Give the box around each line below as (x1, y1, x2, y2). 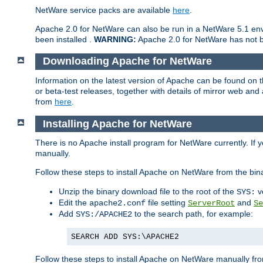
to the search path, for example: (132, 209, 253, 219)
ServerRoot (188, 198, 235, 208)
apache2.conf (89, 198, 146, 208)
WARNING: (94, 34, 136, 44)
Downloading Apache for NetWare (42, 55, 212, 68)
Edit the (59, 198, 89, 208)
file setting (146, 198, 188, 208)
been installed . (35, 34, 94, 44)
